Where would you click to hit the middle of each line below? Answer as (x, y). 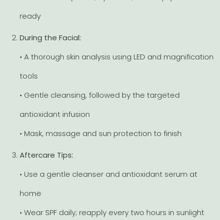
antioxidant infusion (55, 114)
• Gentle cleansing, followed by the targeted (100, 95)
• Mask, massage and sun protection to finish (101, 134)
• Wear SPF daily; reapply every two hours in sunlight (112, 213)
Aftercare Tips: (46, 155)
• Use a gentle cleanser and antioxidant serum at (109, 174)
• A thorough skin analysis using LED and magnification (117, 57)
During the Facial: (50, 38)
